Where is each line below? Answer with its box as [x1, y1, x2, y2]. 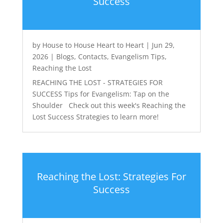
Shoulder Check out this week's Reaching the [32, 101, 186, 111]
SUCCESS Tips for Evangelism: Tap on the [32, 89, 169, 99]
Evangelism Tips [111, 52, 165, 62]
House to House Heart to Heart [42, 40, 144, 50]
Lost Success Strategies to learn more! [32, 112, 159, 122]
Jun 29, [151, 40, 175, 50]
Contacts [78, 52, 107, 62]
